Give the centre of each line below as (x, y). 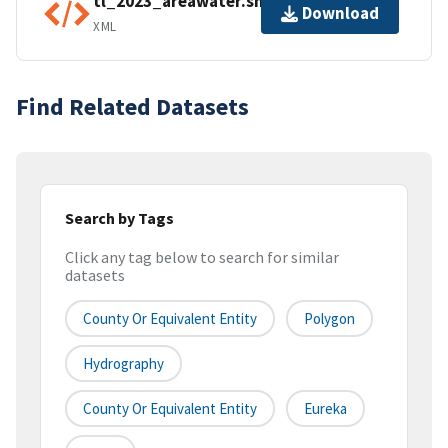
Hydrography (123, 364)
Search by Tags (119, 217)
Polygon (329, 319)
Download (340, 13)
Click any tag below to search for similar (202, 257)
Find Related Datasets (132, 106)
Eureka (325, 409)
